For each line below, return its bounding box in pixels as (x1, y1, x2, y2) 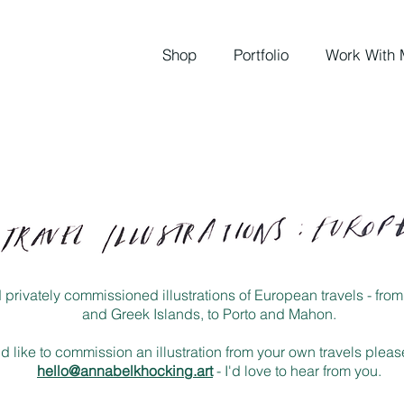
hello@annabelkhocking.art (37, 362, 213, 380)
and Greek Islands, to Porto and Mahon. (82, 305, 336, 323)
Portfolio (233, 45, 289, 64)
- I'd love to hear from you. (213, 362, 381, 380)
